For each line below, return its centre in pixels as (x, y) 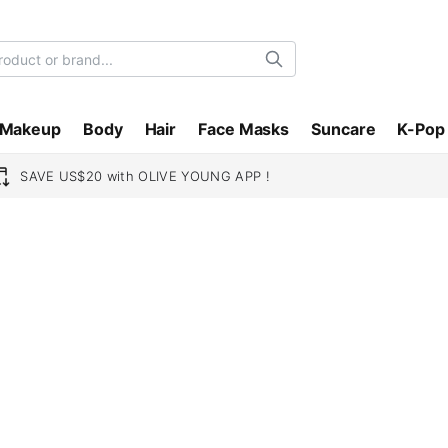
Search (299, 66)
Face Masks (244, 129)
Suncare (343, 129)
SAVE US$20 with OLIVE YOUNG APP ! (145, 176)
